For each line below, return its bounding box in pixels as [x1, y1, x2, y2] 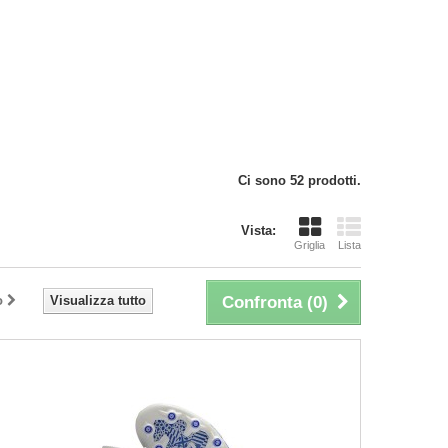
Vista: [241, 223, 276, 238]
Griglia [294, 239, 325, 251]
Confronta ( [222, 293, 313, 312]
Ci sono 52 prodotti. [238, 173, 361, 188]
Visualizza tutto [50, 293, 146, 308]
